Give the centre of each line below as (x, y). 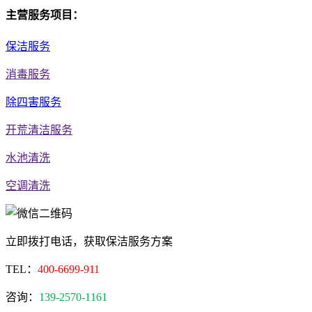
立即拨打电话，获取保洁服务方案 (89, 242)
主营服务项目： (45, 15)
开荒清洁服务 (39, 130)
